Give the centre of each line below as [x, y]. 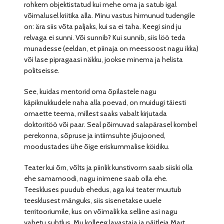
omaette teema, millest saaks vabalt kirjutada [96, 114]
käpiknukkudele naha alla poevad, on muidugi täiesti [105, 103]
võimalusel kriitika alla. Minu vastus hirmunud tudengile [110, 16]
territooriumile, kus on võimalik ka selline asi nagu [101, 212]
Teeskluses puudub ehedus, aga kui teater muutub [103, 190]
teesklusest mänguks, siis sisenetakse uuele [93, 201]
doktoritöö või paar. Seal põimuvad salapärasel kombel [111, 125]
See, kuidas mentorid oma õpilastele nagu [90, 92]
